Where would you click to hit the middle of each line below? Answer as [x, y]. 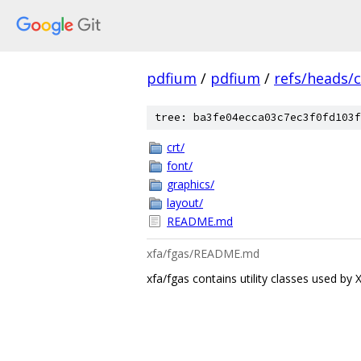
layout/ [185, 203]
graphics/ [191, 184]
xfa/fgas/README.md [203, 253]
